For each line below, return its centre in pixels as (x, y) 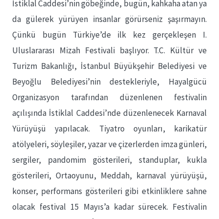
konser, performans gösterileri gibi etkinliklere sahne (109, 191)
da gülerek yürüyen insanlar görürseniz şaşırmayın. (109, 19)
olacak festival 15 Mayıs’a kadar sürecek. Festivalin (109, 207)
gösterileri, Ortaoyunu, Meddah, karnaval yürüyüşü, (109, 175)
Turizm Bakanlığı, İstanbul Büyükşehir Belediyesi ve (109, 66)
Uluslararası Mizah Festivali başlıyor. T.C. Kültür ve (109, 50)
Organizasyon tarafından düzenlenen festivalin (109, 97)
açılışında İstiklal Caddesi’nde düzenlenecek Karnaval (109, 113)
